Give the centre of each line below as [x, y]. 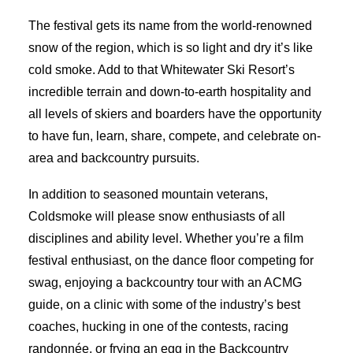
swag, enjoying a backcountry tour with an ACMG [165, 282]
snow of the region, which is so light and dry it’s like [171, 48]
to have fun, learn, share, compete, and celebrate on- [175, 136]
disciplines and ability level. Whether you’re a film [166, 238]
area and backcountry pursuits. [114, 158]
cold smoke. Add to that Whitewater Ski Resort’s [162, 70]
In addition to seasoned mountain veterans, [148, 194]
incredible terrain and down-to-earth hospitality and [170, 92]
